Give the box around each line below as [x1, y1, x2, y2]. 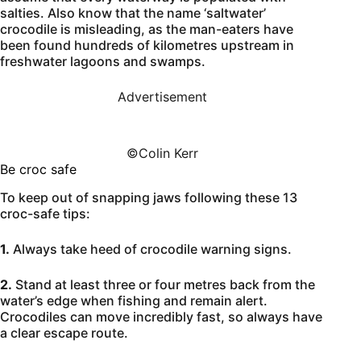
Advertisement [118, 88, 208, 105]
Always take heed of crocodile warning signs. [10, 240, 292, 257]
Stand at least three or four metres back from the [12, 276, 315, 293]
